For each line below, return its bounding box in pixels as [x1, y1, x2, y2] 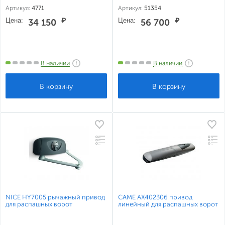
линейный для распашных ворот [118, 200, 218, 208]
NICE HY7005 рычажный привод [6, 193, 105, 201]
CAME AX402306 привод [118, 193, 192, 201]
